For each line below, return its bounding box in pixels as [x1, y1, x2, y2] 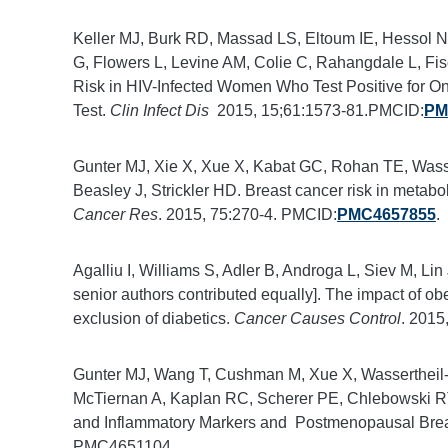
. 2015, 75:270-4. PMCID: [157, 205, 337, 223]
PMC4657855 [336, 205, 436, 223]
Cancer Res [72, 205, 158, 223]
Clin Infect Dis [109, 101, 209, 119]
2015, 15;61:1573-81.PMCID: [208, 101, 424, 119]
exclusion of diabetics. [72, 309, 234, 327]
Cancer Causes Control [233, 309, 401, 327]
